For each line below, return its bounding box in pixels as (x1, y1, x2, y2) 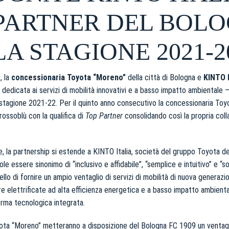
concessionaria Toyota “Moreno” (11, 73, 126, 82)
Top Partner (85, 111, 123, 121)
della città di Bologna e (125, 73, 203, 82)
